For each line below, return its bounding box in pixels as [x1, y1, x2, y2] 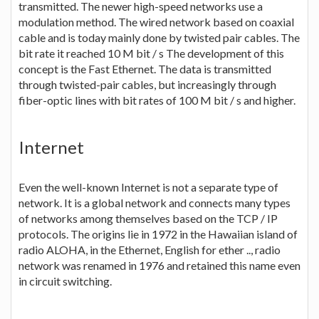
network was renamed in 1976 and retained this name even [19, 258, 300, 272]
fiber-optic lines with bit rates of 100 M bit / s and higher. [19, 93, 296, 107]
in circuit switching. [19, 273, 112, 288]
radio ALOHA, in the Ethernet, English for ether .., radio [19, 242, 281, 256]
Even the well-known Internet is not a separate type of [19, 179, 278, 194]
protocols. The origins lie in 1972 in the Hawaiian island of [19, 226, 298, 241]
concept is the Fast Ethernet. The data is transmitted [19, 61, 271, 75]
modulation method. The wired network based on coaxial [19, 14, 294, 28]
